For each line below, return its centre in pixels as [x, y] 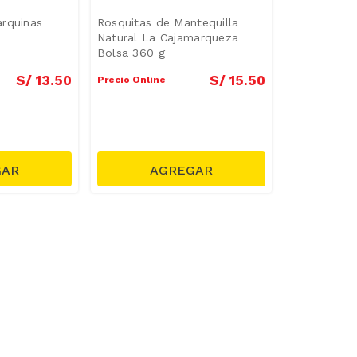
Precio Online [131, 79]
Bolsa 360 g [131, 52]
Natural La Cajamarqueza [168, 37]
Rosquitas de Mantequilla [168, 22]
